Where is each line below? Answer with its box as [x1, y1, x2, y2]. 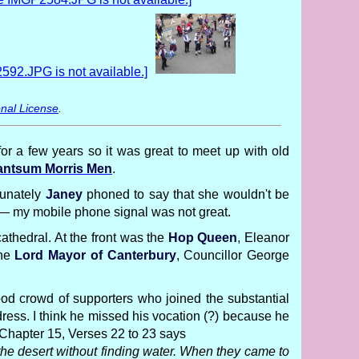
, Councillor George [175, 248, 290, 262]
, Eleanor [237, 231, 289, 244]
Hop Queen [167, 231, 238, 244]
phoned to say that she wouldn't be [82, 188, 290, 201]
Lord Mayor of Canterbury [14, 248, 176, 262]
